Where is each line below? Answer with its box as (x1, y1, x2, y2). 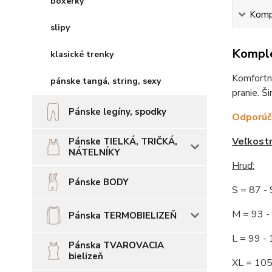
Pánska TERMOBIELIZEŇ (69, 209, 177, 222)
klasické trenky (50, 49, 114, 60)
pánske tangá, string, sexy (50, 75, 161, 87)
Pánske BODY (69, 176, 129, 188)
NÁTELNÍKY (69, 146, 120, 158)
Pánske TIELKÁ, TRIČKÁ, (69, 135, 177, 148)
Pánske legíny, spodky (69, 106, 166, 118)
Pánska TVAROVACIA (69, 239, 164, 251)
